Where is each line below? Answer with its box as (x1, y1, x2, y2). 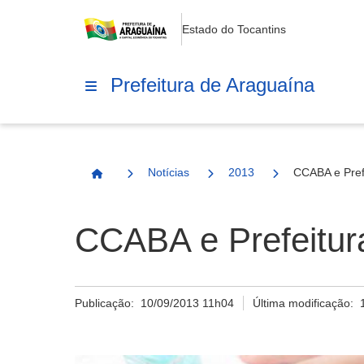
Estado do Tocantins (182, 23, 286, 36)
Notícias (148, 166, 189, 179)
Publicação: (75, 297, 141, 310)
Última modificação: (253, 297, 361, 310)
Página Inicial (96, 174, 171, 187)
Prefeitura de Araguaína (110, 73, 314, 96)
